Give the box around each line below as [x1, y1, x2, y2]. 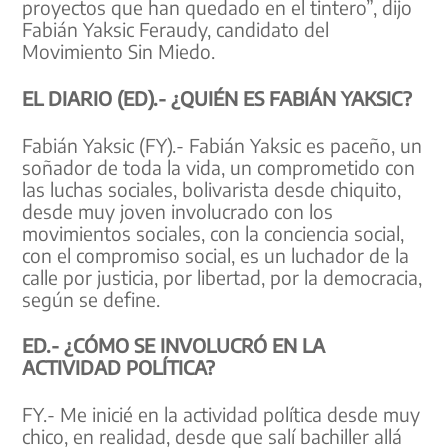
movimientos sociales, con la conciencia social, [22, 220, 405, 245]
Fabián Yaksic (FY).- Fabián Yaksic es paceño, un [22, 132, 423, 157]
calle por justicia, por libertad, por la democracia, [22, 264, 423, 289]
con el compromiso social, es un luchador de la [22, 242, 410, 267]
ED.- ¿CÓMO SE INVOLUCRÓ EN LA [22, 333, 326, 358]
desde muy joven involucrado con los [22, 198, 334, 223]
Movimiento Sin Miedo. [22, 39, 216, 64]
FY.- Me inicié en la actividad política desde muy [22, 401, 421, 426]
